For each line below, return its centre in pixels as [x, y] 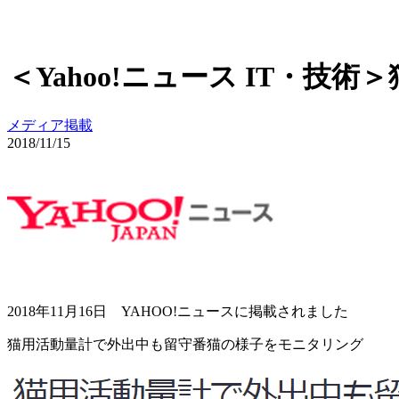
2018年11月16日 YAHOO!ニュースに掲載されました [178, 311]
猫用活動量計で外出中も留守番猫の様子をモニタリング [185, 344]
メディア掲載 [50, 125]
